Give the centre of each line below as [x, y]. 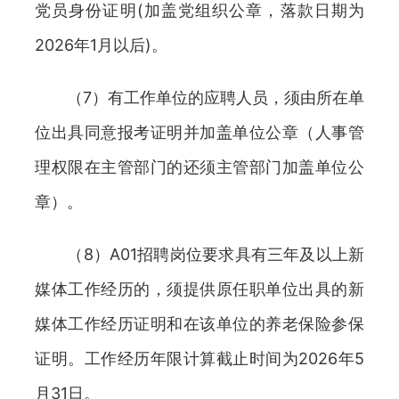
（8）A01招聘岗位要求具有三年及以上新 [199, 254]
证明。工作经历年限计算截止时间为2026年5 [199, 358]
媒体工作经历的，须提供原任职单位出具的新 [199, 289]
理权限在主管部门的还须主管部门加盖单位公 [199, 167]
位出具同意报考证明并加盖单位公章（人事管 [199, 132]
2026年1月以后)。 [101, 45]
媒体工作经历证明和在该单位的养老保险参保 [199, 324]
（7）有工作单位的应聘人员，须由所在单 [199, 98]
